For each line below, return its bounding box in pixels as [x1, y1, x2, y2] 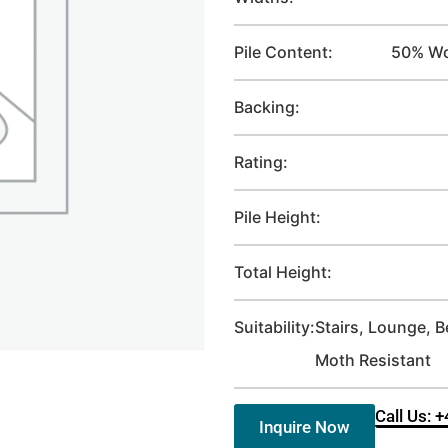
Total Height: [234, 262, 332, 282]
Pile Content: [234, 42, 333, 62]
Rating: [234, 152, 288, 172]
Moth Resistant [315, 350, 431, 370]
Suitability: [234, 317, 315, 337]
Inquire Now [259, 417, 350, 437]
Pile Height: [234, 207, 321, 227]
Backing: [234, 97, 300, 117]
